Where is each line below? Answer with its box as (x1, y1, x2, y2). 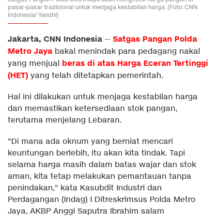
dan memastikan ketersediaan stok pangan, (8, 104, 177, 114)
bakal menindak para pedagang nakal (52, 46, 200, 57)
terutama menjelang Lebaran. (8, 115, 122, 125)
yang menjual (8, 59, 62, 69)
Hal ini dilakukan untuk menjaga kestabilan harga (8, 92, 198, 102)
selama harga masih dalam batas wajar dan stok (8, 160, 196, 170)
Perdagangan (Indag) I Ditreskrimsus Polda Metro (8, 195, 196, 205)
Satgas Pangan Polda (113, 34, 197, 45)
